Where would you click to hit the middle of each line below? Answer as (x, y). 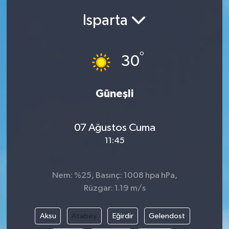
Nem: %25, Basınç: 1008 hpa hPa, (114, 175)
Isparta (107, 21)
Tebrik (41, 70)
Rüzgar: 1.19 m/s (114, 188)
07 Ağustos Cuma (114, 128)
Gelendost (167, 216)
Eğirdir (123, 216)
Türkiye (43, 96)
